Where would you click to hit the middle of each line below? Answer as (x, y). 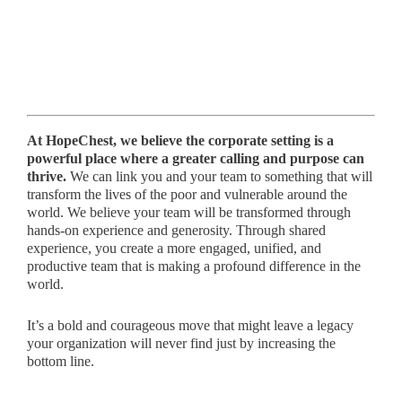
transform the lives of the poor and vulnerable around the (187, 194)
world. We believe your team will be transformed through (188, 212)
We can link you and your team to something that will (219, 176)
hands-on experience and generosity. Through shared (176, 230)
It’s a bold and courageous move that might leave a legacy (190, 326)
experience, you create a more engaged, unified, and (174, 248)
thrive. (46, 176)
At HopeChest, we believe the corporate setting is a (180, 140)
